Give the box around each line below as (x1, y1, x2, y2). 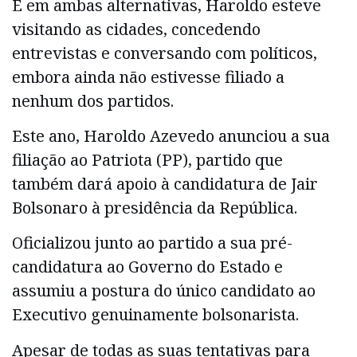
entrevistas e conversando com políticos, (12, 41, 317, 64)
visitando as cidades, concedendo (12, 18, 261, 40)
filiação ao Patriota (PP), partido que (12, 149, 283, 171)
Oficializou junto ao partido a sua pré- (12, 232, 292, 254)
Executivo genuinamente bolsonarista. (12, 304, 299, 326)
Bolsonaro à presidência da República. (12, 197, 297, 219)
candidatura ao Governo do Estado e (12, 256, 283, 278)
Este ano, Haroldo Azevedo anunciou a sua (12, 125, 330, 147)
